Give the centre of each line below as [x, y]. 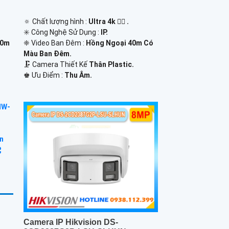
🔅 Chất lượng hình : [56, 22]
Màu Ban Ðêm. [47, 54]
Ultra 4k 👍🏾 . [108, 22]
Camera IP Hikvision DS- [71, 222]
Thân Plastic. [111, 65]
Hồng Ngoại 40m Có [119, 43]
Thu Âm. [78, 75]
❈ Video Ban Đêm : [54, 43]
